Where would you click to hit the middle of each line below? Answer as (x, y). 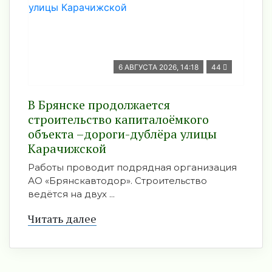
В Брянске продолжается (99, 105)
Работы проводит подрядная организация (132, 167)
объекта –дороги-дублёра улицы (122, 134)
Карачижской (67, 148)
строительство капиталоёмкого (118, 119)
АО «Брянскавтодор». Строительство (117, 181)
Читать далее (62, 219)
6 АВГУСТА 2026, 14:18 (158, 67)
